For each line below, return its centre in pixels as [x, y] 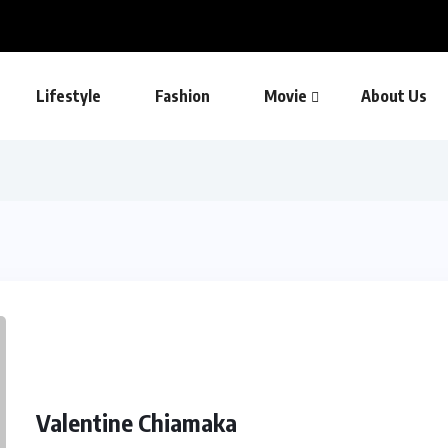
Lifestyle [68, 96]
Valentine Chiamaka [136, 422]
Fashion [182, 96]
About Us [393, 96]
